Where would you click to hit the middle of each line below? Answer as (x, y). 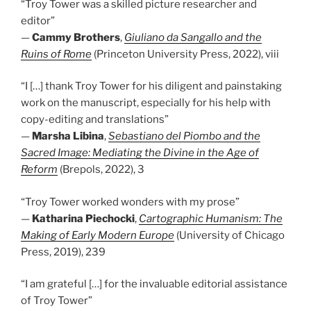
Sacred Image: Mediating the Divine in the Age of (140, 153)
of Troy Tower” (57, 301)
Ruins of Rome (56, 54)
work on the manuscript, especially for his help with (146, 103)
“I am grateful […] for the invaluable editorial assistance (154, 284)
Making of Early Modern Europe (98, 235)
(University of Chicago (229, 235)
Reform (39, 169)
